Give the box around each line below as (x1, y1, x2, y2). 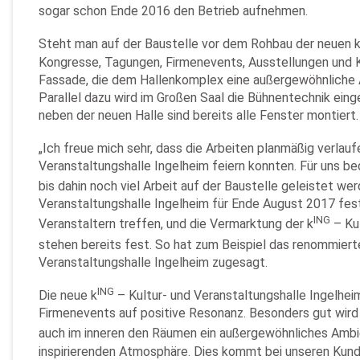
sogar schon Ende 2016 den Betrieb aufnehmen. (39, 3, 308, 19)
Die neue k (39, 288, 97, 304)
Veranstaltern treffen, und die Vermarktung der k (39, 216, 313, 232)
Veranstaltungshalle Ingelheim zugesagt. (39, 254, 268, 270)
